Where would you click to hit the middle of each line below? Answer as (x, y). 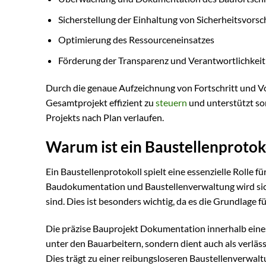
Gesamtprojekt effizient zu (101, 102)
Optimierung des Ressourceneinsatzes (136, 40)
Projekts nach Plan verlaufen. (105, 117)
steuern (171, 102)
